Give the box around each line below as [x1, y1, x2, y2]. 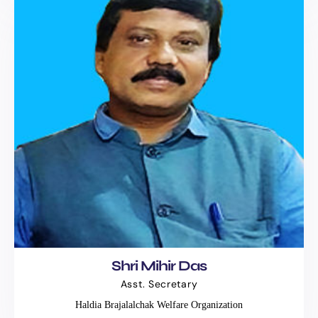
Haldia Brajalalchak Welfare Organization [75, 299, 243, 310]
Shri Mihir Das [111, 256, 207, 275]
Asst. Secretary [120, 277, 198, 290]
